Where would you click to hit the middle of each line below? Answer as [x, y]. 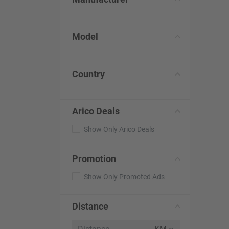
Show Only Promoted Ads [124, 177]
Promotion [94, 159]
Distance [90, 206]
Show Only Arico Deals [119, 129]
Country [88, 74]
